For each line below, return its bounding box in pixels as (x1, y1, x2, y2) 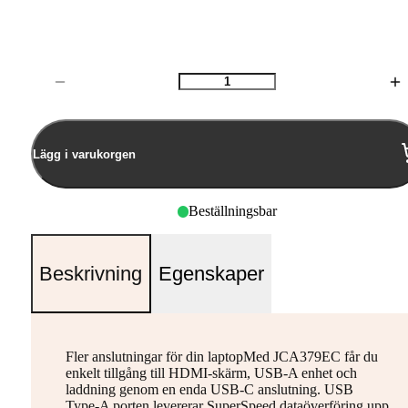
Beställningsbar (189, 203, 278, 219)
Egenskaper (158, 261, 264, 285)
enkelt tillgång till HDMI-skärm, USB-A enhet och (65, 364, 357, 381)
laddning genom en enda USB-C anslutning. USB (65, 381, 353, 397)
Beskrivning (39, 261, 143, 285)
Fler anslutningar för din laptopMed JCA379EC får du (65, 348, 378, 364)
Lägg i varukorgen (32, 147, 136, 161)
